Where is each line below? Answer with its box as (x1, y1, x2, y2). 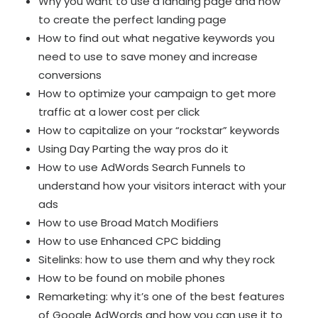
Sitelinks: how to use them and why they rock (38, 252, 275, 267)
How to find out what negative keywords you (38, 31, 275, 45)
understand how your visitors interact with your (38, 178, 286, 193)
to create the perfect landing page (38, 12, 226, 27)
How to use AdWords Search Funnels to (38, 160, 246, 175)
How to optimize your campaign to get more (38, 86, 276, 101)
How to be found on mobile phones (38, 270, 225, 285)
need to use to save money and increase (38, 49, 258, 64)
